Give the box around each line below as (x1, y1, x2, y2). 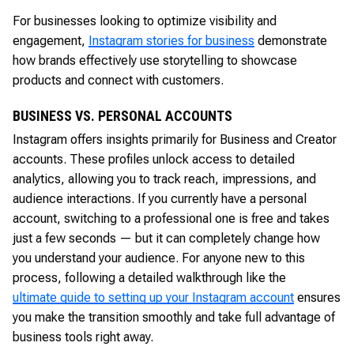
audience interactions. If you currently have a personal (13, 190, 307, 206)
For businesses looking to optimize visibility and (13, 13, 277, 28)
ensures (294, 289, 341, 305)
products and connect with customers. (13, 72, 224, 88)
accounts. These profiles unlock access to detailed (13, 151, 295, 167)
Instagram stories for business (88, 32, 254, 48)
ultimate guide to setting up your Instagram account (13, 289, 294, 305)
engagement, (13, 32, 88, 48)
